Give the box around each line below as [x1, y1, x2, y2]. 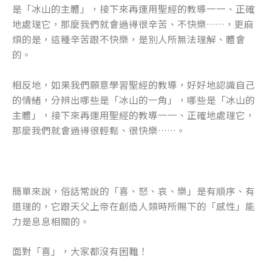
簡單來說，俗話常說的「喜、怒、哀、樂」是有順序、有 [12, 183, 255, 197]
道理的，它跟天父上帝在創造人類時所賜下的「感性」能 [12, 199, 255, 212]
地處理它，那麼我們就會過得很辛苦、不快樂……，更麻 [12, 17, 254, 31]
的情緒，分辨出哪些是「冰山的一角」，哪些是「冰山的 [12, 92, 255, 106]
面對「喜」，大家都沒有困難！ [12, 244, 148, 258]
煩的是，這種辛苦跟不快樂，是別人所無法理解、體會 [12, 32, 245, 46]
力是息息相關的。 [12, 214, 90, 228]
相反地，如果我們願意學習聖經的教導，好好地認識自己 [12, 77, 255, 91]
